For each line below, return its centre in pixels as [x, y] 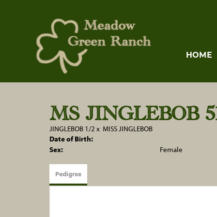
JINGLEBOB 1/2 [72, 129]
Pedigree [68, 174]
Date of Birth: [71, 139]
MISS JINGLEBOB [128, 129]
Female [171, 149]
